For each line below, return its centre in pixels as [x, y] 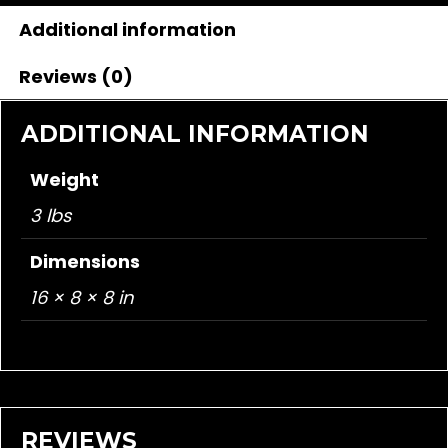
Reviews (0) [76, 76]
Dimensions [85, 261]
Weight [64, 179]
